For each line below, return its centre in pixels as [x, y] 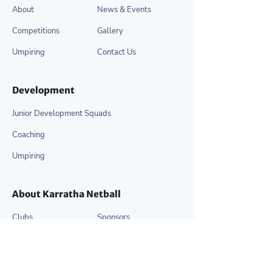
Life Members [36, 260]
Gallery [110, 31]
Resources [115, 238]
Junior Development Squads [62, 113]
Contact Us [117, 52]
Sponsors [114, 217]
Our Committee [39, 238]
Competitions [36, 31]
